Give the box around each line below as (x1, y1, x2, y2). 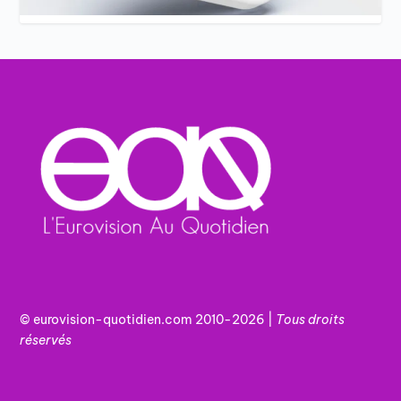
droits (308, 311, 346, 328)
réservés (20, 331, 73, 348)
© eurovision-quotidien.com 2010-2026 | (20, 311, 277, 328)
